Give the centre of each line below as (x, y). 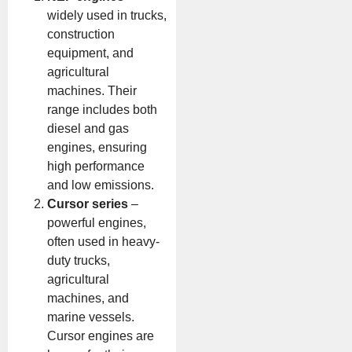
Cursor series (88, 203)
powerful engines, (97, 222)
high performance (96, 166)
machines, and (88, 298)
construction (81, 34)
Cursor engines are (101, 335)
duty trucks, (79, 260)
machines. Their (92, 90)
